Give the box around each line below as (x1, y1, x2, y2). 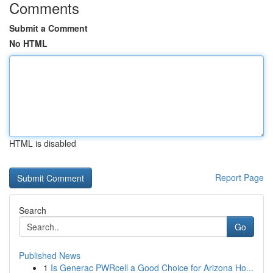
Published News (19, 249, 80, 261)
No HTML (9, 37, 48, 49)
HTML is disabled (9, 137, 76, 149)
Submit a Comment (9, 22, 88, 34)
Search (19, 204, 46, 216)
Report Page (215, 171, 264, 183)
